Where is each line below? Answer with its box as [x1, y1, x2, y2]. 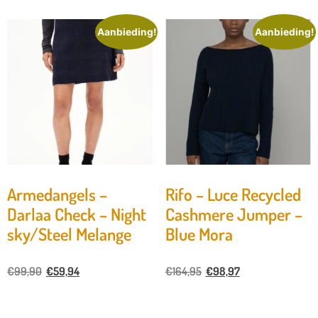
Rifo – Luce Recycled [165, 183, 301, 206]
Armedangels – [7, 183, 107, 206]
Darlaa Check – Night [7, 203, 146, 226]
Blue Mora [165, 223, 233, 246]
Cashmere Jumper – [165, 203, 302, 226]
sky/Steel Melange [7, 223, 131, 246]
